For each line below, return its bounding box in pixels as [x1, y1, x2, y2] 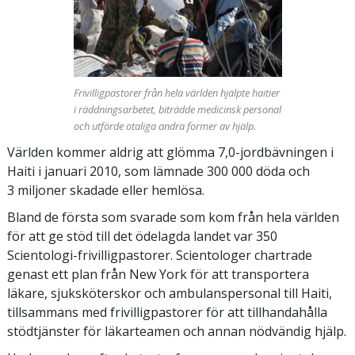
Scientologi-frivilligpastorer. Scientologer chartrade [7, 246, 312, 265]
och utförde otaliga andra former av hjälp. [73, 119, 256, 134]
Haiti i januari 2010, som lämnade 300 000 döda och [7, 162, 310, 181]
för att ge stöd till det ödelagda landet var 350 [7, 227, 277, 246]
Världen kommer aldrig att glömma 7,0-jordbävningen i [7, 143, 334, 162]
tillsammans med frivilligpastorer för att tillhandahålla [7, 303, 327, 322]
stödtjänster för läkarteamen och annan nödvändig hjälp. [7, 323, 346, 341]
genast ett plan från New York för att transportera [7, 265, 309, 284]
